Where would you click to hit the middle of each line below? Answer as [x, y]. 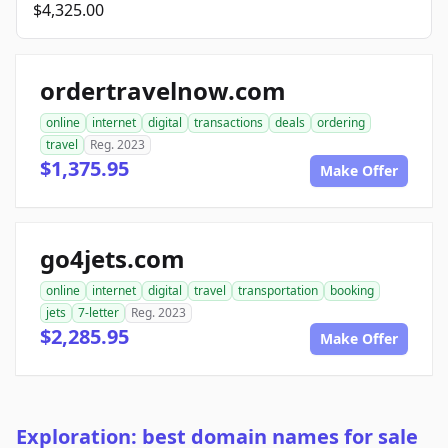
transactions [228, 123]
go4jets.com [112, 259]
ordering [341, 123]
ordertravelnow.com [163, 91]
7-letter [98, 313]
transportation [278, 291]
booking [352, 291]
